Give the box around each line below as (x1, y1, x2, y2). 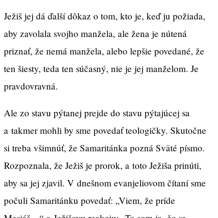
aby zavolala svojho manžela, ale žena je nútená (4, 27, 187, 40)
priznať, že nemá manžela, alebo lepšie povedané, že (4, 45, 204, 57)
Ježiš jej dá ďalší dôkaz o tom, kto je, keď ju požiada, (4, 10, 205, 22)
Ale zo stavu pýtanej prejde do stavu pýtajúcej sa (4, 107, 190, 119)
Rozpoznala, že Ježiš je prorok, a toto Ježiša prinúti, (4, 159, 201, 172)
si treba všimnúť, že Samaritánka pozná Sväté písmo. (4, 142, 205, 154)
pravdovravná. (4, 80, 58, 92)
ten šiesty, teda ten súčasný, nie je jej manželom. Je (4, 62, 199, 75)
